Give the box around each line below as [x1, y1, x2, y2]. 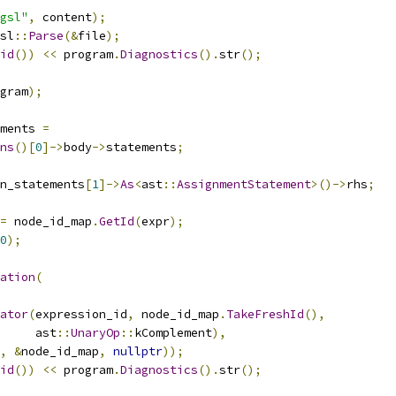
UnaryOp [71, 325, 120, 340]
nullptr [113, 344, 163, 359]
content [35, 10, 92, 25]
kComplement [134, 325, 212, 340]
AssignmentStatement [177, 177, 311, 192]
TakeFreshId [226, 307, 304, 322]
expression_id [35, 307, 127, 322]
